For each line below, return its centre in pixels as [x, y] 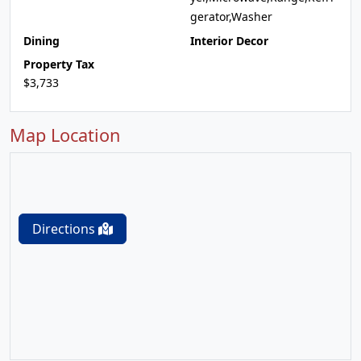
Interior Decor [229, 41]
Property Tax [59, 64]
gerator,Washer [231, 17]
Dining [41, 41]
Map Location [65, 135]
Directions [65, 229]
